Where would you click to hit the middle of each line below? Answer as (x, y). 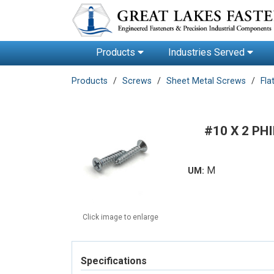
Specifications (114, 261)
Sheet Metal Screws (206, 81)
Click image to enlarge (120, 217)
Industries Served (208, 53)
